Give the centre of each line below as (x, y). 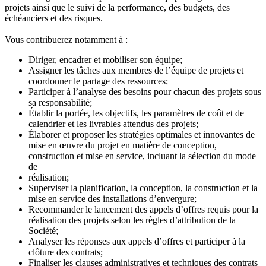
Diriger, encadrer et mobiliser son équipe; (107, 60)
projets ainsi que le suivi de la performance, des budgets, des (117, 8)
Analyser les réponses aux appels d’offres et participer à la (137, 242)
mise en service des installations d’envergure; (114, 199)
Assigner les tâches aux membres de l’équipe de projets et (136, 71)
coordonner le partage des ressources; (99, 81)
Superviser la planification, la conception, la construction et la (143, 188)
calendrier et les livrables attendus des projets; (115, 124)
